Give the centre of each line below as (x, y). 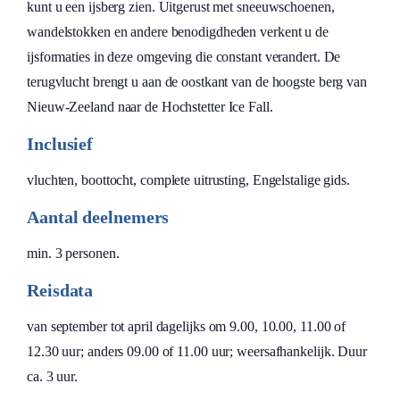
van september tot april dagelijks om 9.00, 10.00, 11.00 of (187, 326)
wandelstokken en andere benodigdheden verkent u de (178, 32)
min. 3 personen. (73, 253)
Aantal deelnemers (98, 217)
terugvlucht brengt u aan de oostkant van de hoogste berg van (197, 82)
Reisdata (60, 290)
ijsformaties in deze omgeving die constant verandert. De (184, 57)
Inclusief (60, 144)
